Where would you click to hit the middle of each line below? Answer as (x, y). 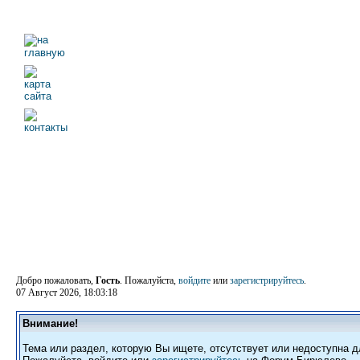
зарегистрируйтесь (267, 280)
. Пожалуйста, (149, 280)
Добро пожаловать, (56, 280)
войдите (194, 280)
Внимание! (50, 323)
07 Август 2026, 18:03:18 (67, 292)
